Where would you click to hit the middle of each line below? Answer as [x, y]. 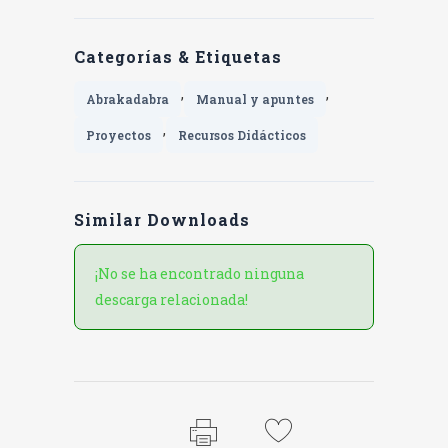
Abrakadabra [127, 99]
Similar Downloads [162, 219]
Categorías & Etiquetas [178, 56]
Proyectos [118, 135]
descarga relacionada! [171, 299]
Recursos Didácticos [242, 135]
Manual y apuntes [255, 99]
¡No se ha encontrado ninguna [199, 273]
